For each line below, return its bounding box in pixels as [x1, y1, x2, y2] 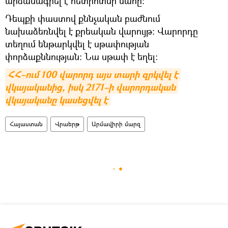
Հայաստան [10, 120, 43, 129]
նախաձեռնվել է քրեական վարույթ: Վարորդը [5, 25, 198, 38]
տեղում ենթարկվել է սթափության [5, 38, 149, 50]
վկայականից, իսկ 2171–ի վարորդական [5, 81, 176, 94]
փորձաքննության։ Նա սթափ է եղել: [5, 50, 158, 63]
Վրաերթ [55, 120, 79, 129]
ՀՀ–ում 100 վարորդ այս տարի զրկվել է [8, 68, 178, 81]
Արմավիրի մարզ [92, 120, 140, 129]
